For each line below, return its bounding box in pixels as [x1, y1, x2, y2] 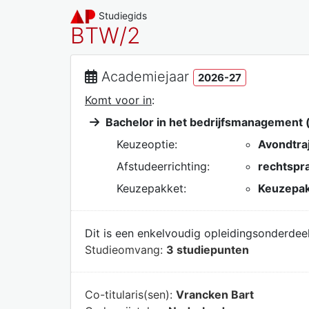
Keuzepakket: [117, 181, 186, 195]
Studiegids [99, 10, 148, 21]
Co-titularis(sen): [85, 287, 176, 301]
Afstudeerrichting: [117, 159, 210, 173]
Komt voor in [85, 92, 152, 107]
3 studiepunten [166, 242, 249, 257]
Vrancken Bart [176, 287, 254, 301]
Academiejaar [101, 68, 189, 85]
